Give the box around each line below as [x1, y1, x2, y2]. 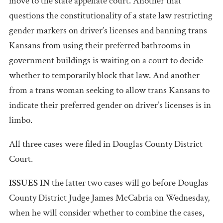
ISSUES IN [9, 176, 50, 189]
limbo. [9, 113, 32, 126]
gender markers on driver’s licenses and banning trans [9, 24, 207, 37]
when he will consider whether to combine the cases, [9, 206, 204, 219]
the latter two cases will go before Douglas [50, 176, 208, 189]
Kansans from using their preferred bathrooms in [9, 39, 191, 52]
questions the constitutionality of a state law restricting [9, 9, 213, 22]
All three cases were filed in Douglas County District [9, 137, 203, 150]
